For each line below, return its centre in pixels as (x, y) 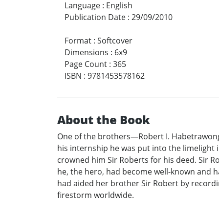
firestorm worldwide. (96, 195)
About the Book (104, 119)
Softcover (115, 40)
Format (78, 40)
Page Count (86, 64)
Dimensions (87, 52)
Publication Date (95, 17)
